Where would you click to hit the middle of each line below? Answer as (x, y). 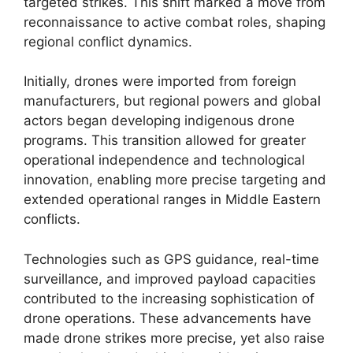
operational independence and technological (164, 160)
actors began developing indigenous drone (159, 121)
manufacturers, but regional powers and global (172, 101)
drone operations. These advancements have (167, 318)
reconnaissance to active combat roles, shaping (175, 22)
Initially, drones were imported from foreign (160, 81)
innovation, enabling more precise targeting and (175, 180)
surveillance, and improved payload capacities (170, 279)
